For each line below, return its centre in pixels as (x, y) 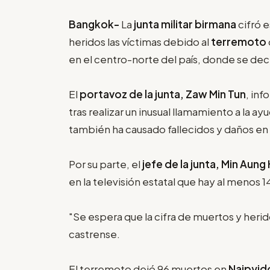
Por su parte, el (105, 164)
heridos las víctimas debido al (140, 41)
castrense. (94, 234)
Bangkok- (95, 24)
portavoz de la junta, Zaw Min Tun (163, 94)
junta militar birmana (185, 24)
